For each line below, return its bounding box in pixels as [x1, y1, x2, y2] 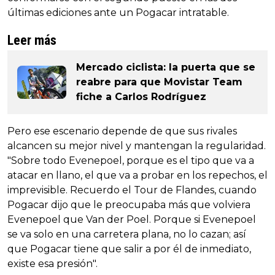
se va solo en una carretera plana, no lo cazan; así [7, 228, 246, 240]
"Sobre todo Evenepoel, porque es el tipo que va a [7, 154, 254, 166]
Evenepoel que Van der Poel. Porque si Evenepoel [7, 213, 256, 225]
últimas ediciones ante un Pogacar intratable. [7, 6, 229, 18]
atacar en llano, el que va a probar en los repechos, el [7, 169, 268, 181]
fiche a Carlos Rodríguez [76, 90, 206, 103]
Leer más [7, 32, 56, 48]
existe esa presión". [7, 257, 98, 269]
